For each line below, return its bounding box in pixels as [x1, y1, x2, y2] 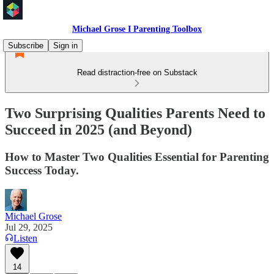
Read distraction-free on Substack [76, 68, 198, 77]
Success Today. [5, 163, 79, 177]
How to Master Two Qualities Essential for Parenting [5, 150, 269, 163]
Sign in [53, 41, 78, 50]
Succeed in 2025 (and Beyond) [5, 121, 192, 138]
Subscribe [8, 41, 43, 50]
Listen [13, 232, 37, 243]
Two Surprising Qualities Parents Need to [5, 105, 265, 121]
